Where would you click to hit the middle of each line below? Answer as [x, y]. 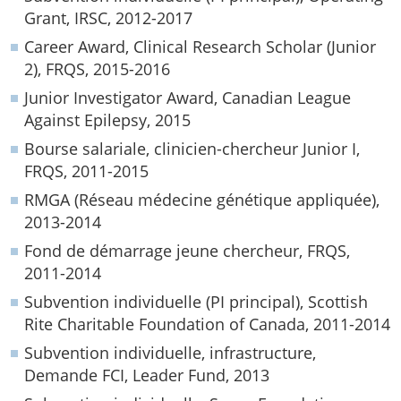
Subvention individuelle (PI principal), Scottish [196, 301]
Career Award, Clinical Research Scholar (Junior [200, 46]
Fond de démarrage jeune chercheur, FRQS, [187, 250]
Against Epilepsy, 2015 [107, 119]
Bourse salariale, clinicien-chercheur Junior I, [192, 148]
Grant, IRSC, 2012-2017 [108, 17]
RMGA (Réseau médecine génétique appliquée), [202, 199]
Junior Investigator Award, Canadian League [188, 97]
